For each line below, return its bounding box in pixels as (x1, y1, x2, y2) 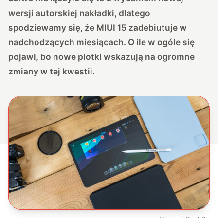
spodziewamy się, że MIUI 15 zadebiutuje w (8, 22, 187, 33)
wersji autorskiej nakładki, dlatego (8, 7, 151, 18)
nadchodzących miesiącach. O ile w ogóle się (8, 36, 195, 47)
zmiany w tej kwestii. (8, 66, 95, 76)
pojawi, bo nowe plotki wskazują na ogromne (8, 51, 195, 62)
